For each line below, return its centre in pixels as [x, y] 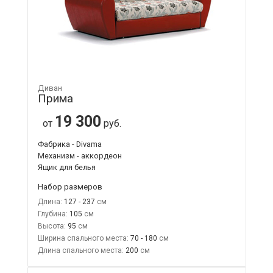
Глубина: [52, 214]
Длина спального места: [80, 251]
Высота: [51, 226]
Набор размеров [70, 187]
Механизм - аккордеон [80, 156]
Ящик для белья [66, 168]
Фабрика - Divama [69, 144]
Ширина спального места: [83, 239]
